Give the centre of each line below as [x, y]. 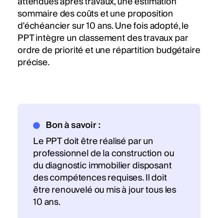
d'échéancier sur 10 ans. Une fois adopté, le [103, 26]
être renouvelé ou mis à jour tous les [105, 190]
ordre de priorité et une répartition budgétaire [109, 51]
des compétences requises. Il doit [100, 178]
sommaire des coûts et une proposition [96, 14]
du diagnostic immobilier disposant [102, 166]
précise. [34, 63]
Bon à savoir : [73, 126]
